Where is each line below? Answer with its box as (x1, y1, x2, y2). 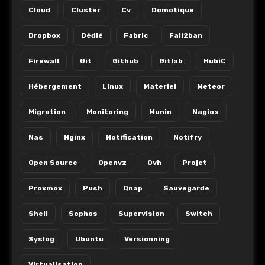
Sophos (69, 209, 98, 218)
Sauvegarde (163, 183, 209, 192)
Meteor (197, 82, 225, 91)
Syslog (28, 234, 54, 243)
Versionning (124, 234, 170, 243)
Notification (106, 132, 153, 141)
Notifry (173, 132, 202, 141)
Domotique (151, 5, 194, 14)
